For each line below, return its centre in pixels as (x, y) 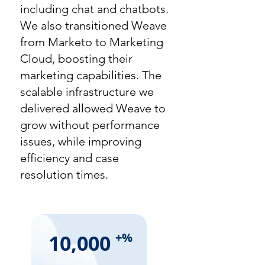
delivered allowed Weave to (93, 108)
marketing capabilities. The (91, 75)
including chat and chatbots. (94, 9)
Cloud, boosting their (76, 59)
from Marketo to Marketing (92, 42)
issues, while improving (81, 141)
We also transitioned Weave (93, 25)
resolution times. (64, 174)
